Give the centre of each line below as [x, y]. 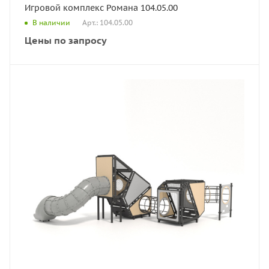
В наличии [51, 23]
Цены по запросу [66, 40]
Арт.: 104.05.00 [107, 22]
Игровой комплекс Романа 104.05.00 [101, 8]
